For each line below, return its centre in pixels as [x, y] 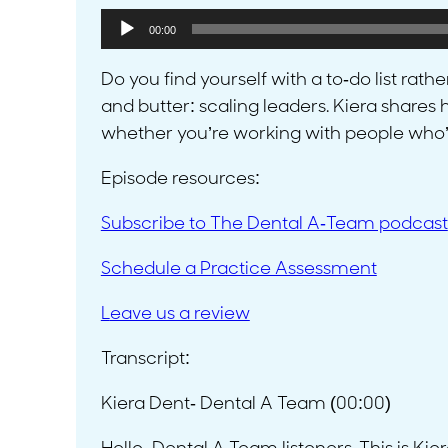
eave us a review [179, 314]
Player [126, 48]
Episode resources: [180, 179]
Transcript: [145, 359]
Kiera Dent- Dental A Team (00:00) [245, 404]
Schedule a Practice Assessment [238, 269]
